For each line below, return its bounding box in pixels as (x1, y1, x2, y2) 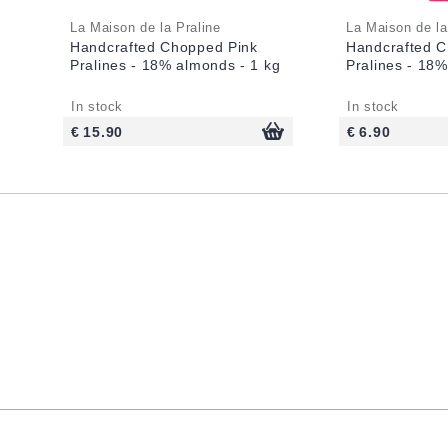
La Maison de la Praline (70, 20, 221, 35)
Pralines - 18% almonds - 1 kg (70, 57, 281, 74)
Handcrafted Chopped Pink (70, 39, 258, 56)
